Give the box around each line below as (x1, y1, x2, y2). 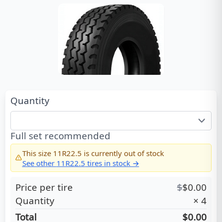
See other (22, 158, 56, 168)
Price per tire (15, 181, 73, 194)
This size (22, 148, 53, 158)
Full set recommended (10, 129, 111, 142)
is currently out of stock (81, 148, 164, 158)
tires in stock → (85, 158, 139, 168)
